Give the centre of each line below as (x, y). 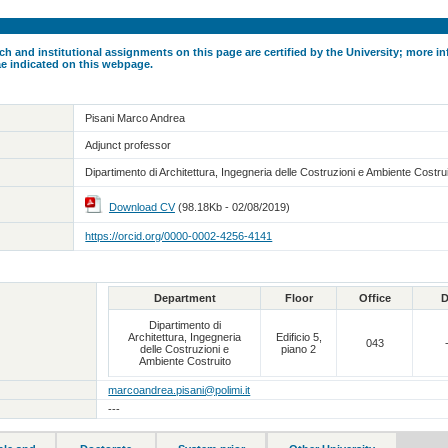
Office (374, 297)
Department (184, 297)
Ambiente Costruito (184, 360)
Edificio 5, (298, 336)
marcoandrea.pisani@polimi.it (179, 389)
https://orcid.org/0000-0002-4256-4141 (179, 235)
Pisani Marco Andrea (135, 117)
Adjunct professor (128, 144)
